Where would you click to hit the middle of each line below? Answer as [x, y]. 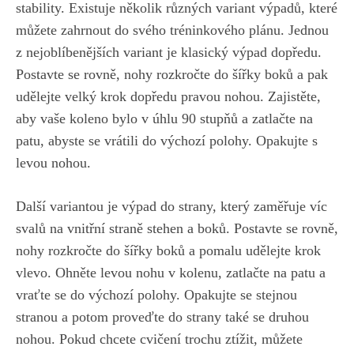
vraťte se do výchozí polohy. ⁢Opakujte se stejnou [156, 295]
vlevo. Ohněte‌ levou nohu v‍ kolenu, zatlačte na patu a [171, 273]
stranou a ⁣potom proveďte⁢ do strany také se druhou [162, 317]
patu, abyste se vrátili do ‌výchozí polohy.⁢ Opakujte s [167, 141]
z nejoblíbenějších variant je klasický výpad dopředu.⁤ [169, 53]
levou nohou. [53, 163]
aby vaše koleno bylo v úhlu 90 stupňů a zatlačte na [164, 119]
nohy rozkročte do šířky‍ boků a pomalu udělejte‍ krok [168, 251]
